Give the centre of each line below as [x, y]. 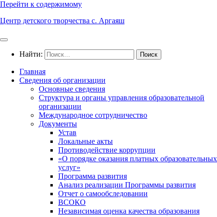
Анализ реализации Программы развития [127, 185]
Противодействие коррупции [107, 150]
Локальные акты [85, 141]
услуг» [69, 167]
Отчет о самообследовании [103, 194]
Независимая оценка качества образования [129, 211]
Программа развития [93, 176]
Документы [58, 124]
